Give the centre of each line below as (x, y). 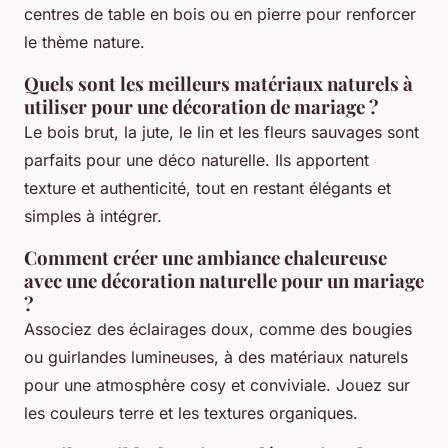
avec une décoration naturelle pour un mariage (224, 280)
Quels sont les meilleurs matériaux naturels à (218, 83)
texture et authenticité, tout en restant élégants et (207, 187)
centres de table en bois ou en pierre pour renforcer (220, 13)
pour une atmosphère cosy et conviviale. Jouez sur (217, 384)
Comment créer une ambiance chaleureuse (205, 257)
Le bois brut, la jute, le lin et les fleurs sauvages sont (221, 131)
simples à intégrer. (93, 215)
